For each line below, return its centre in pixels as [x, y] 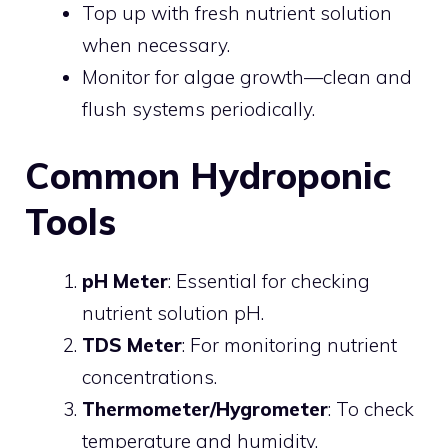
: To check [371, 409]
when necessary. [156, 44]
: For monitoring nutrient [289, 345]
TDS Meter [132, 345]
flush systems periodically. [198, 108]
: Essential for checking [269, 281]
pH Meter [125, 281]
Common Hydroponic [208, 175]
